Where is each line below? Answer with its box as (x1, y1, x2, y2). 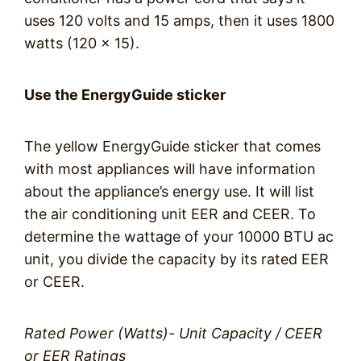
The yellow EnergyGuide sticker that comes (24, 138, 321, 155)
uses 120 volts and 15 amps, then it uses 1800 (24, 12, 334, 29)
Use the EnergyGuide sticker (24, 86, 226, 103)
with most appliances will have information (24, 160, 316, 177)
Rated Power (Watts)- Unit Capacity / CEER (24, 325, 322, 342)
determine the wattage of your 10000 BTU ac (24, 228, 334, 245)
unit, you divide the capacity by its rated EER (24, 251, 329, 268)
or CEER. (24, 273, 85, 290)
